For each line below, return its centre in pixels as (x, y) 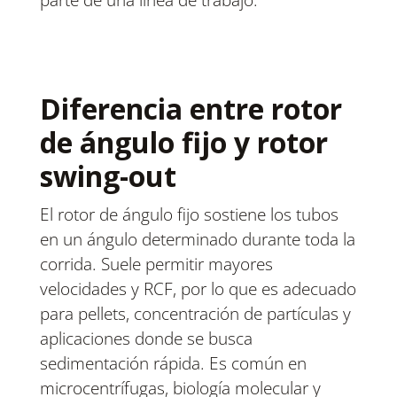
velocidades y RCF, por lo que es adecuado (198, 289)
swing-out (108, 176)
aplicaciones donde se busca (146, 339)
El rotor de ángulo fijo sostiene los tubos (189, 215)
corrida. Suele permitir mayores (156, 265)
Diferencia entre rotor (191, 109)
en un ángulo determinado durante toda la (197, 240)
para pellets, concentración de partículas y (195, 314)
